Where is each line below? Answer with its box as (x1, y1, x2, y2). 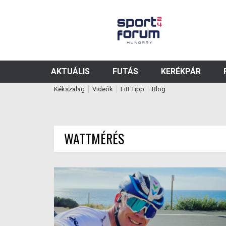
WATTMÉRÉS (64, 129, 124, 148)
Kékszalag (54, 85, 85, 93)
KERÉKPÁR (161, 67, 201, 76)
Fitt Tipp (121, 85, 144, 93)
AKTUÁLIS (51, 67, 90, 76)
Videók (92, 85, 113, 93)
